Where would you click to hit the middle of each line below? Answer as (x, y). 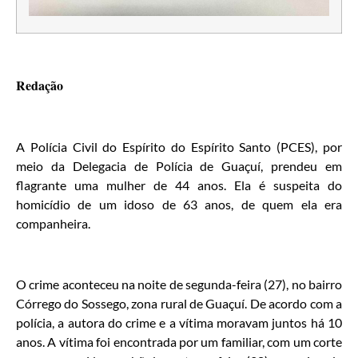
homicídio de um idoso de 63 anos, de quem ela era (179, 204)
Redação (40, 85)
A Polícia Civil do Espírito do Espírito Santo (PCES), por (179, 146)
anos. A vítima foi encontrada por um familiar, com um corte (179, 342)
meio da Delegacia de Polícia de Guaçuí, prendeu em (179, 165)
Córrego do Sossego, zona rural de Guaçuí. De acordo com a (179, 304)
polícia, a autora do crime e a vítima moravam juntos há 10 (179, 323)
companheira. (53, 223)
